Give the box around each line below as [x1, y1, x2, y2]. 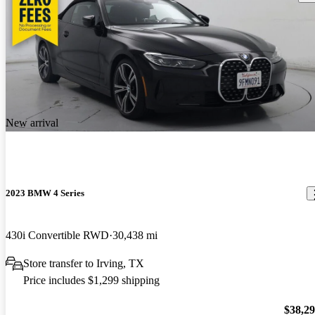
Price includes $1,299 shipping [23, 274, 160, 286]
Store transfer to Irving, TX [23, 257, 144, 269]
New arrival [6, 117, 58, 129]
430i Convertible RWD [6, 229, 109, 241]
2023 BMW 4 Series [6, 188, 84, 199]
